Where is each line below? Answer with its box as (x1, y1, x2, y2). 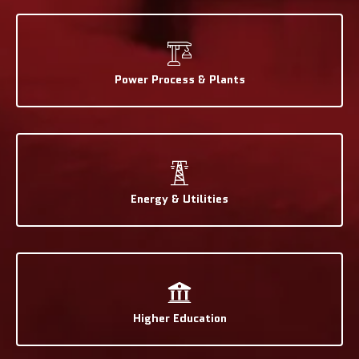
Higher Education (132, 310, 227, 327)
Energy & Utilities (131, 191, 228, 208)
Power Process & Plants (114, 71, 245, 88)
